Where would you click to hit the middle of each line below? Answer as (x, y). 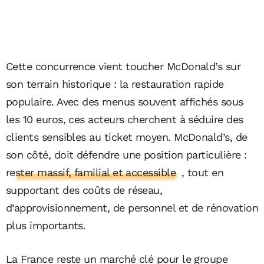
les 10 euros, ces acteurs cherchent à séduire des (125, 119)
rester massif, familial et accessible (91, 172)
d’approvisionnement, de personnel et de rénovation (132, 207)
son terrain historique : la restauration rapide (115, 84)
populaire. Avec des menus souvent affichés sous (125, 101)
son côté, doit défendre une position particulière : (126, 154)
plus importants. (46, 225)
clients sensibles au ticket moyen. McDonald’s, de (127, 137)
